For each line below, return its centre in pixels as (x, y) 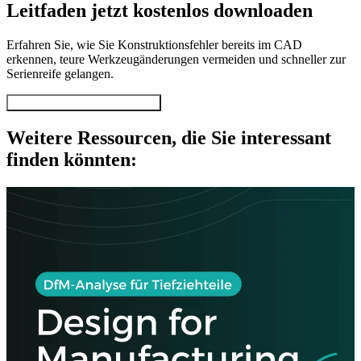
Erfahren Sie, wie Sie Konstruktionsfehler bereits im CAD (154, 44)
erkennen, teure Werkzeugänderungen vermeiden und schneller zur (176, 59)
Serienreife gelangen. (60, 73)
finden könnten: (72, 159)
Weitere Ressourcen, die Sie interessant (169, 137)
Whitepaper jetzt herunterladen (84, 102)
